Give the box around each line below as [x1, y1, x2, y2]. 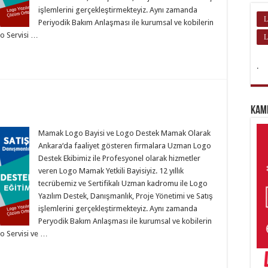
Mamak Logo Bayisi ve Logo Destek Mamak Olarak [38, 129, 211, 138]
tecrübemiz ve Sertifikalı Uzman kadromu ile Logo [38, 179, 208, 188]
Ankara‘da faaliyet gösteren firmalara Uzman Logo [38, 141, 211, 150]
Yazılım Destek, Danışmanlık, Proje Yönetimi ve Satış [38, 191, 213, 200]
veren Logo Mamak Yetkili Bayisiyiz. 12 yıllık [38, 166, 184, 175]
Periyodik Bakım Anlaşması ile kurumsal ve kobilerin [38, 18, 214, 27]
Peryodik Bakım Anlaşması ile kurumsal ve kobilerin [38, 217, 212, 226]
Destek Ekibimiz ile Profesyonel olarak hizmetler [38, 154, 200, 163]
